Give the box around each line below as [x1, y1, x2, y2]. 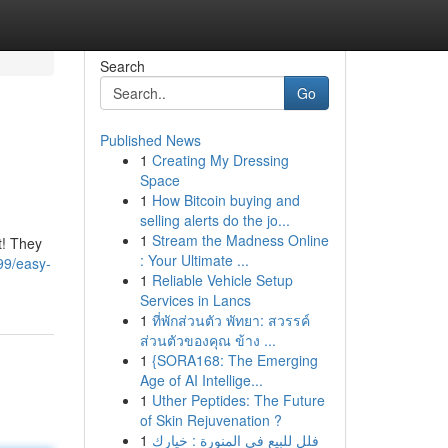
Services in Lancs [139, 290, 251, 310]
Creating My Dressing [151, 150, 289, 170]
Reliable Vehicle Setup [151, 270, 293, 290]
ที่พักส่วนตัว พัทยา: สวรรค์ [151, 310, 310, 330]
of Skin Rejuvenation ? [139, 410, 282, 430]
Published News [99, 130, 201, 150]
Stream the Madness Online [151, 230, 329, 250]
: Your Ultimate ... [139, 250, 249, 270]
